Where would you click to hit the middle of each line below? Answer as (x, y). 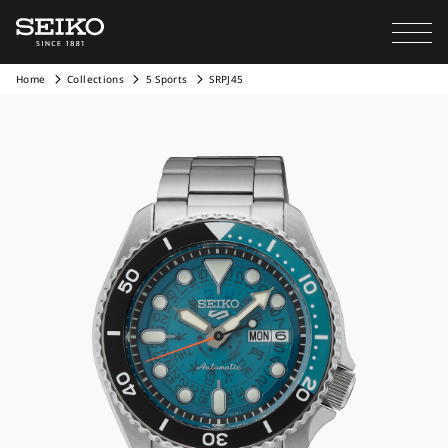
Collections (95, 79)
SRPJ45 (226, 79)
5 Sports (166, 79)
